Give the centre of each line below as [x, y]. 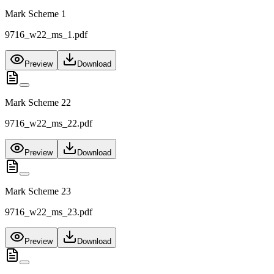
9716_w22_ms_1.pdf [46, 35]
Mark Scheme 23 [38, 191]
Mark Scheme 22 [38, 103]
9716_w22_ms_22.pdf [49, 124]
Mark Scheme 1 [35, 14]
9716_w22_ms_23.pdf [49, 212]
